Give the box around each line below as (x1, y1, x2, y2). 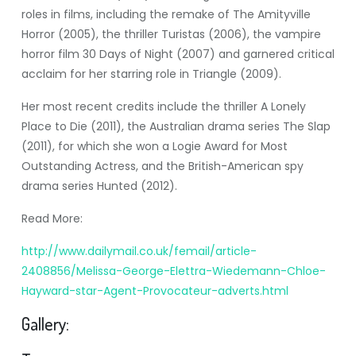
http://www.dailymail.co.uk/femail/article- (21, 243, 257, 259)
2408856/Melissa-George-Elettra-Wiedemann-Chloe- (21, 263, 326, 279)
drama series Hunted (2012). (21, 178, 177, 194)
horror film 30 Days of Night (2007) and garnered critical (21, 46, 335, 62)
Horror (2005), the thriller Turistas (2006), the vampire (21, 26, 321, 42)
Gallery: (21, 313, 69, 335)
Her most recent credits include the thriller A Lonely (21, 99, 306, 114)
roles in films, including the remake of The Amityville (21, 6, 311, 22)
